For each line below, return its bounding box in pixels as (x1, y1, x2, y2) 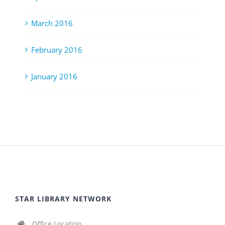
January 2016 (31, 71, 77, 82)
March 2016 (31, 18, 73, 29)
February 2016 (31, 45, 82, 55)
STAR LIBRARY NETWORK (15, 194, 111, 204)
